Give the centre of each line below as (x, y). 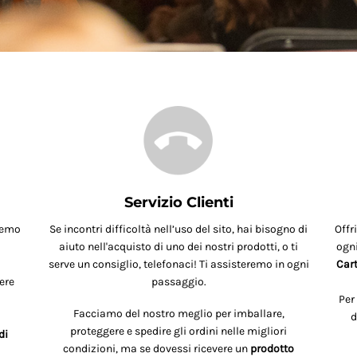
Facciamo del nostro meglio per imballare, (178, 314)
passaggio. (178, 282)
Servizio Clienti (178, 203)
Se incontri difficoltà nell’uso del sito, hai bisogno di (178, 229)
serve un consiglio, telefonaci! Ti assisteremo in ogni (178, 265)
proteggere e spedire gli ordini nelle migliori (178, 331)
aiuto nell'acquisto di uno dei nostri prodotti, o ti (178, 247)
